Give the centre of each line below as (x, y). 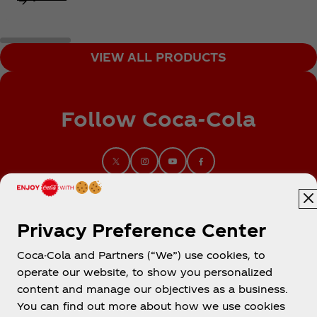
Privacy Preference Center (142, 230)
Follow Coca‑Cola (158, 118)
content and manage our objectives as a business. (152, 289)
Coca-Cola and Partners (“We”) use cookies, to (141, 255)
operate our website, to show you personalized (145, 272)
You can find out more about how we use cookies (151, 306)
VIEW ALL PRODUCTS (158, 57)
